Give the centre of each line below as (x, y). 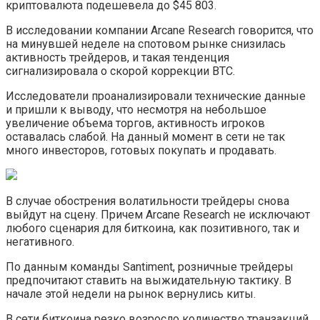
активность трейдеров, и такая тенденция (117, 57)
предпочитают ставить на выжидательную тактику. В (149, 280)
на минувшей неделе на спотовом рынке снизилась (146, 44)
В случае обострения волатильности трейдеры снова (147, 201)
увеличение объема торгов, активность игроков (135, 123)
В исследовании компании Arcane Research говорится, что (160, 30)
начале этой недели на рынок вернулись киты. (131, 294)
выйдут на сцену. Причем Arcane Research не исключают (158, 214)
